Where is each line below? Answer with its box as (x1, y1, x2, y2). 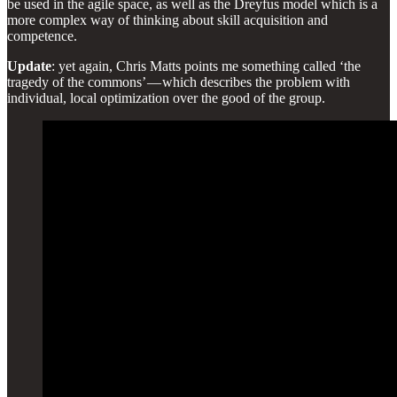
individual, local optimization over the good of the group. (7, 90, 325, 105)
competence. (7, 27, 77, 43)
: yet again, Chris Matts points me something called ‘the (51, 58, 361, 74)
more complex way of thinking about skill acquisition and (7, 12, 328, 27)
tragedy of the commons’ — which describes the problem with (7, 74, 350, 90)
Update (7, 58, 51, 74)
